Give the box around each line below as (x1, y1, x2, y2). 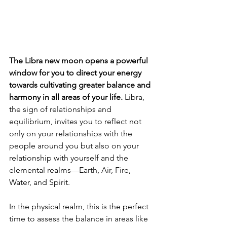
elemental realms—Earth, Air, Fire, (9, 165, 133, 175)
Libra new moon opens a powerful (25, 56, 150, 66)
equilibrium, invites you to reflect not (9, 117, 143, 127)
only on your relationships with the (9, 129, 134, 139)
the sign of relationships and (9, 104, 113, 115)
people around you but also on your (9, 141, 141, 151)
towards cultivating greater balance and (9, 80, 153, 90)
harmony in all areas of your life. (9, 92, 125, 102)
